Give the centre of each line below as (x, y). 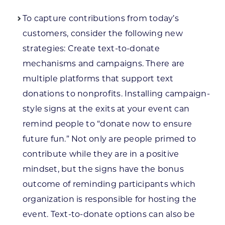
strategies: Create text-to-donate (91, 49)
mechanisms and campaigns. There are (103, 64)
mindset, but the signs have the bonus (103, 169)
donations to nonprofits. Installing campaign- (116, 94)
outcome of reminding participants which (109, 184)
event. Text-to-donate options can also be (108, 214)
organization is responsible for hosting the (109, 199)
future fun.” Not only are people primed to (109, 139)
